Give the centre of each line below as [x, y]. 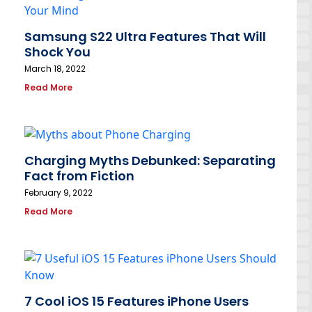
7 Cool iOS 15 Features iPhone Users [136, 302]
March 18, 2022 [55, 69]
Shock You [57, 52]
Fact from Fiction [79, 176]
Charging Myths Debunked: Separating [150, 161]
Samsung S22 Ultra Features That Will [145, 37]
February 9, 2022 [58, 193]
